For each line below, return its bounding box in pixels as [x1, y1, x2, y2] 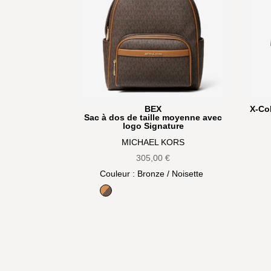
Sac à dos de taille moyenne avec [84, 112, 223, 122]
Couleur [100, 168, 131, 178]
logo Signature [122, 120, 184, 131]
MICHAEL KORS [122, 137, 185, 147]
